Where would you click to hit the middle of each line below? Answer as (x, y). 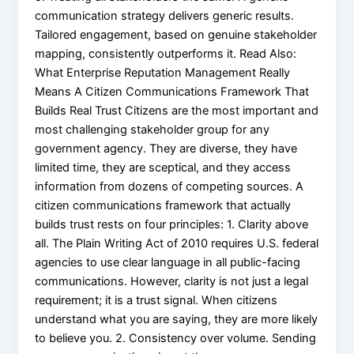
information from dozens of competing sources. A (169, 186)
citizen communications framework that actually (163, 205)
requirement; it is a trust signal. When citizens (156, 300)
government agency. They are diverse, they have (166, 148)
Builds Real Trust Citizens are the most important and (177, 110)
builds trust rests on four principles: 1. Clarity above (172, 224)
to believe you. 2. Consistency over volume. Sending (176, 338)
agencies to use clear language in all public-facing (168, 262)
